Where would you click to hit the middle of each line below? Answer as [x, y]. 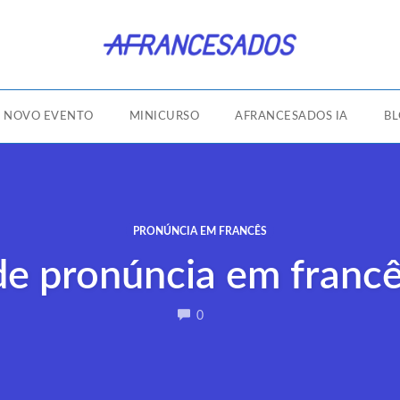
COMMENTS [239, 316]
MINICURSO [164, 117]
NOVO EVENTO [49, 117]
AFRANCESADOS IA [292, 117]
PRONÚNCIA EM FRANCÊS [200, 232]
